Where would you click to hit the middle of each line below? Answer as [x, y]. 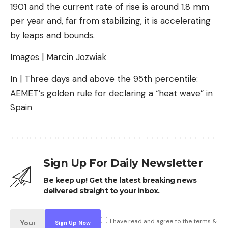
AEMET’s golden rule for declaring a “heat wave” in [111, 93]
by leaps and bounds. [52, 35]
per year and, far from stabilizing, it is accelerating [110, 21]
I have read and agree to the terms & [164, 221]
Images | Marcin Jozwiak [58, 57]
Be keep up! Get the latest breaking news [120, 180]
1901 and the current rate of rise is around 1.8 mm [110, 7]
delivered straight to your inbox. [102, 191]
